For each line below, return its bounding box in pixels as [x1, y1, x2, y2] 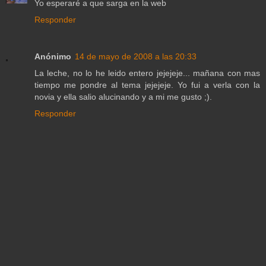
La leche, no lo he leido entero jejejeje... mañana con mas [34, 68, 260, 78]
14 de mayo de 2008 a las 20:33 [75, 52, 197, 62]
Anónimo [34, 52, 71, 62]
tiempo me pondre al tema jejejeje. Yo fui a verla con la [34, 80, 260, 90]
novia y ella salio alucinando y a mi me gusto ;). [34, 92, 212, 102]
